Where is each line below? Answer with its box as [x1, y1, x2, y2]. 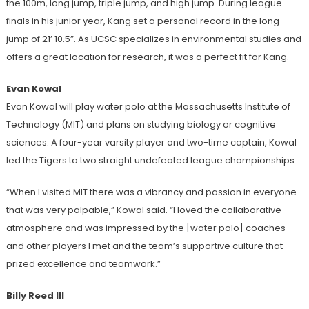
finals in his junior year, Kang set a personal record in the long [6, 14, 279, 28]
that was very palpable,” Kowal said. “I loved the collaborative [6, 203, 281, 217]
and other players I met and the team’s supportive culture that [6, 239, 283, 252]
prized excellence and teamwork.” [6, 257, 161, 270]
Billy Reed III [6, 288, 64, 302]
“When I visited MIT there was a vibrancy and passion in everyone [6, 185, 297, 199]
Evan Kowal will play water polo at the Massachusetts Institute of [6, 99, 290, 113]
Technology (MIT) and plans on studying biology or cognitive [6, 117, 276, 131]
